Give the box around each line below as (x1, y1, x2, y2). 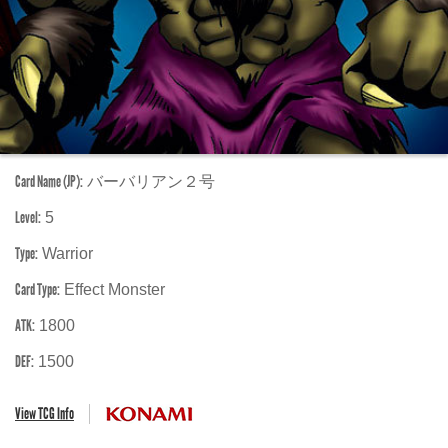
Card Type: (15, 280, 60, 299)
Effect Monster (60, 281, 165, 298)
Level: (15, 208, 41, 227)
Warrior (38, 245, 93, 262)
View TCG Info (15, 404, 74, 423)
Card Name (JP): (15, 172, 83, 191)
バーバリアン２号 (83, 173, 215, 190)
